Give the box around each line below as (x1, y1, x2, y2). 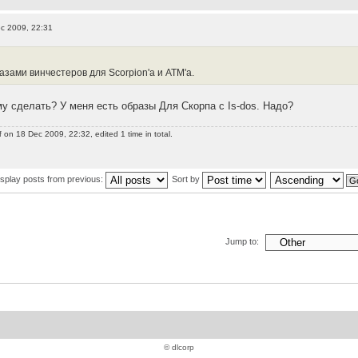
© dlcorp (164, 342, 194, 352)
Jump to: (225, 236, 259, 246)
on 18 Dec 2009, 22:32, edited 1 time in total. (2, 129, 173, 138)
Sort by (172, 174, 202, 185)
